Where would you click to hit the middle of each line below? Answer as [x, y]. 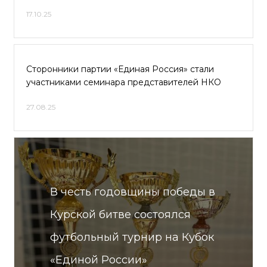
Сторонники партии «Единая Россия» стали [120, 69]
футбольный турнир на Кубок [132, 237]
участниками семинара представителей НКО [124, 82]
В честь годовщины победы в [133, 192]
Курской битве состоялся [120, 215]
